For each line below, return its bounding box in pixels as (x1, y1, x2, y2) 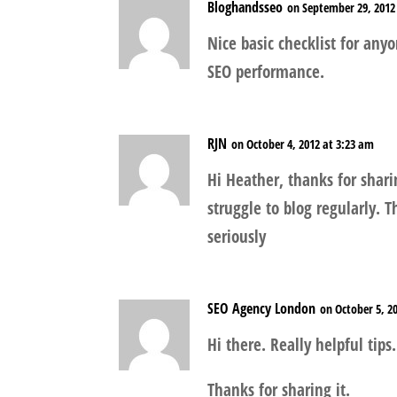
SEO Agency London (207, 299, 316, 319)
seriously (207, 225, 267, 249)
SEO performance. (207, 60, 325, 84)
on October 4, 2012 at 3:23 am (231, 136, 375, 153)
